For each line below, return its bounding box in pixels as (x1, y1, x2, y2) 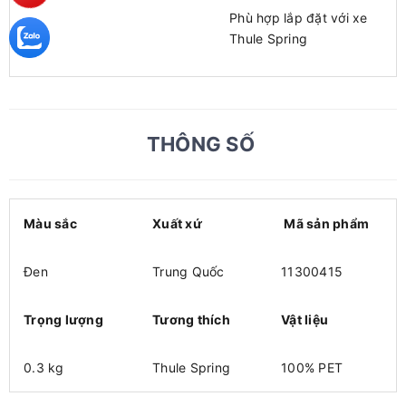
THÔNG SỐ (146, 132, 260, 156)
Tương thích (152, 312, 230, 327)
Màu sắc (24, 216, 77, 231)
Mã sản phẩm (281, 216, 369, 231)
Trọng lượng (24, 312, 103, 327)
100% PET (281, 360, 343, 375)
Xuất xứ (152, 216, 202, 231)
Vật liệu (281, 312, 332, 327)
